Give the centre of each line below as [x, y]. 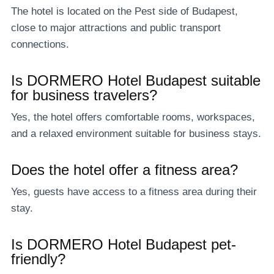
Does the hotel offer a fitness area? [124, 169]
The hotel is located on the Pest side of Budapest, [124, 11]
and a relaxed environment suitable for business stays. [136, 133]
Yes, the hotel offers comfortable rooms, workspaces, [133, 117]
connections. [40, 44]
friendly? [38, 259]
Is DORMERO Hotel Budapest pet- [124, 244]
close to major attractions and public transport [116, 28]
